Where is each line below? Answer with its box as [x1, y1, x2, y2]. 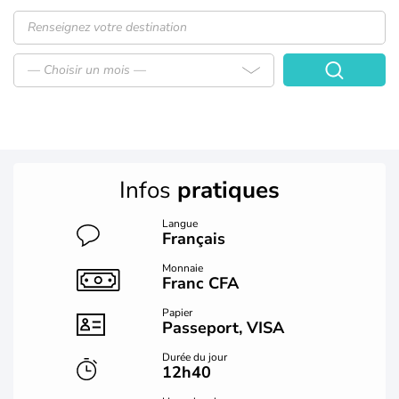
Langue [162, 216, 199, 231]
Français [162, 228, 226, 249]
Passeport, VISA [162, 317, 285, 338]
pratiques [177, 175, 280, 206]
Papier [162, 305, 193, 320]
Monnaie [162, 261, 204, 275]
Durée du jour [162, 350, 228, 364]
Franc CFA [162, 273, 240, 294]
